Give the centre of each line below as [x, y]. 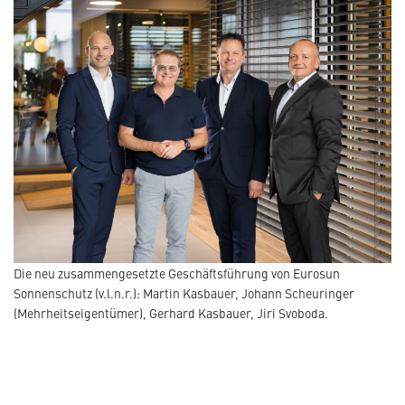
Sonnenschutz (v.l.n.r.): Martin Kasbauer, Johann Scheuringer [184, 293]
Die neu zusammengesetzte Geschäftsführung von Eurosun [177, 273]
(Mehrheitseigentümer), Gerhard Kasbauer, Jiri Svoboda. [171, 313]
